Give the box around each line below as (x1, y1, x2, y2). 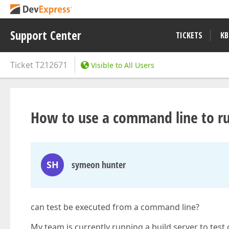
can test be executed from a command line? (31, 201, 199, 213)
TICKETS (176, 30, 202, 41)
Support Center (10, 27, 81, 43)
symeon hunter (72, 158, 126, 171)
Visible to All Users (91, 60, 154, 70)
